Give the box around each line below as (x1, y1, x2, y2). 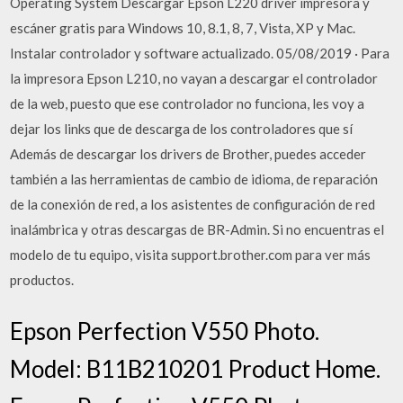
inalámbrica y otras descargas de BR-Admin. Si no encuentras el (10, 220, 385, 237)
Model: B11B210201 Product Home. (10, 354, 381, 383)
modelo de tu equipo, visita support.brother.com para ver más (10, 246, 372, 263)
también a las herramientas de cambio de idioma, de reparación (10, 170, 379, 187)
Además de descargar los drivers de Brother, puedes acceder (10, 145, 367, 162)
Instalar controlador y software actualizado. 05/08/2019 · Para (10, 44, 390, 61)
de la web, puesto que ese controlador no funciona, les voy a (10, 94, 365, 112)
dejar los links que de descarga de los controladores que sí (10, 120, 354, 137)
